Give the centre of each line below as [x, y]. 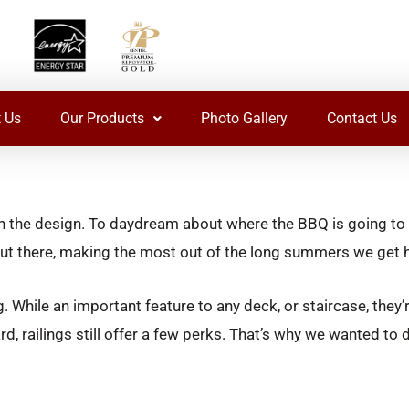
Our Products [102, 119]
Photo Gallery [244, 119]
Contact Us [362, 119]
